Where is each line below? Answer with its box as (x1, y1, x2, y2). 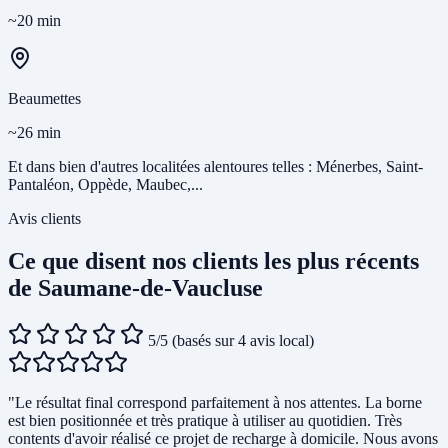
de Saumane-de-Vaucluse (8, 275, 263, 302)
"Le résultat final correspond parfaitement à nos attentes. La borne (8, 394, 422, 412)
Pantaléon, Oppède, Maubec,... (8, 176, 203, 194)
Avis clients (8, 210, 81, 228)
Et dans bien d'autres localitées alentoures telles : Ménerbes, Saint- (8, 158, 423, 176)
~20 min (8, 12, 61, 30)
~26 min (8, 124, 61, 142)
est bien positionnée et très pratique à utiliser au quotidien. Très (8, 412, 402, 430)
